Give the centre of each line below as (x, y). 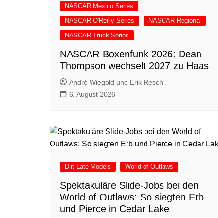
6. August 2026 (92, 95)
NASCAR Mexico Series (99, 6)
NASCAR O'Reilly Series (100, 21)
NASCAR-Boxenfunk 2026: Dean (131, 54)
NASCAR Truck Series (97, 36)
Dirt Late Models (88, 167)
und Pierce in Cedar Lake (115, 209)
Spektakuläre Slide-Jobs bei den (129, 186)
